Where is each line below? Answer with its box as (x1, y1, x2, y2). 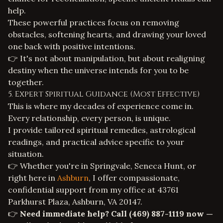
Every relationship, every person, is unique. (8, 113, 171, 123)
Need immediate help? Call (20, 209, 129, 219)
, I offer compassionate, (89, 173, 180, 183)
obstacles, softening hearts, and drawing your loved (8, 29, 206, 39)
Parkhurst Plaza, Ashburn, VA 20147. (8, 197, 142, 207)
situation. (8, 149, 44, 159)
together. (8, 77, 44, 87)
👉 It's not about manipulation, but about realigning (8, 53, 205, 63)
